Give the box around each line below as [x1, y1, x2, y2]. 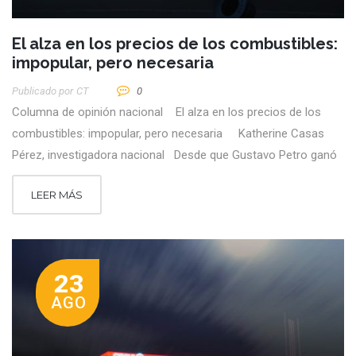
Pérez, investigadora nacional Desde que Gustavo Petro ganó [12, 148, 337, 163]
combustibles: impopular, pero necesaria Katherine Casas [12, 126, 324, 141]
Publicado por [12, 85, 73, 98]
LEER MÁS [31, 188, 83, 202]
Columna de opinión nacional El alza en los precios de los [12, 105, 321, 120]
